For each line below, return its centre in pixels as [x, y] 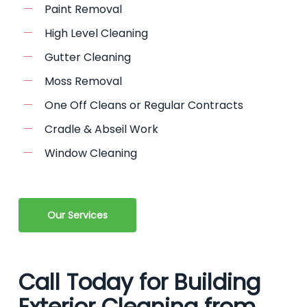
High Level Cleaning [96, 34]
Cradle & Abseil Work [101, 130]
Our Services [77, 216]
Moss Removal [83, 82]
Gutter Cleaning [87, 58]
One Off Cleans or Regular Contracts [144, 106]
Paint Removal [83, 10]
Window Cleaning [90, 153]
